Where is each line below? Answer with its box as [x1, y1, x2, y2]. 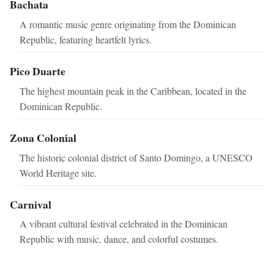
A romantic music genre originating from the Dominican [20, 18, 236, 31]
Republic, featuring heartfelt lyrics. [20, 33, 152, 46]
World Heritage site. [20, 166, 97, 179]
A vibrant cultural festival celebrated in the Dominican [20, 217, 228, 231]
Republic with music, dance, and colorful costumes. [20, 232, 218, 246]
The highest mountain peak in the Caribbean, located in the [20, 84, 246, 97]
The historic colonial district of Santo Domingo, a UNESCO [20, 150, 253, 164]
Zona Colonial [10, 129, 76, 146]
